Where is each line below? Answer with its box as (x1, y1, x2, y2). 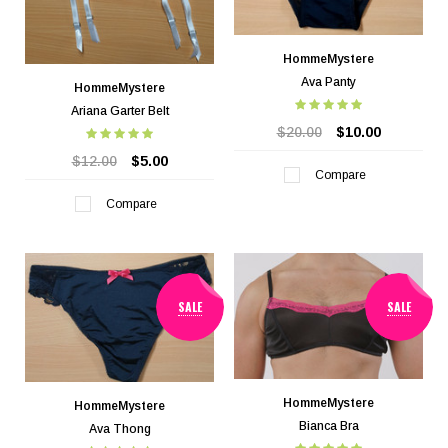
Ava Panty (301, 74, 356, 89)
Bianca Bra (298, 419, 359, 434)
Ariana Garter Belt (70, 104, 169, 119)
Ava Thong (88, 422, 151, 437)
